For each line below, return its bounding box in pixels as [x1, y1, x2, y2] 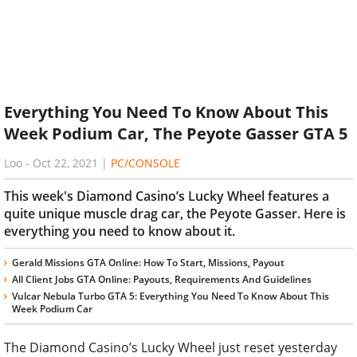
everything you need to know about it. [4, 222, 235, 240]
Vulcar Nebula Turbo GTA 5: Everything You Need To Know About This [12, 288, 329, 303]
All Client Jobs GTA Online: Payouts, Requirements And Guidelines [12, 272, 312, 286]
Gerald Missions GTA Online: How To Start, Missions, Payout [12, 255, 284, 269]
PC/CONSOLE [111, 155, 180, 171]
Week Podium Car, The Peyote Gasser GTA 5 [4, 123, 347, 145]
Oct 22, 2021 [33, 155, 98, 171]
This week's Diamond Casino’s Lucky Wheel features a [4, 186, 329, 205]
